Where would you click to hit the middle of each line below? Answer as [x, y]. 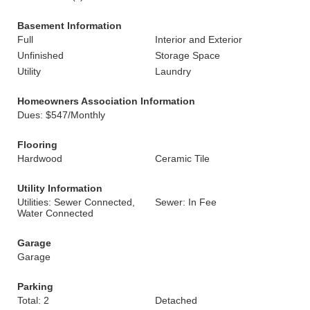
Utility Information [60, 188]
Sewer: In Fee [186, 202]
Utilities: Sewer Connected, [76, 202]
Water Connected [55, 213]
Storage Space [188, 55]
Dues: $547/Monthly [61, 115]
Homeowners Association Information [106, 101]
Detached [176, 300]
